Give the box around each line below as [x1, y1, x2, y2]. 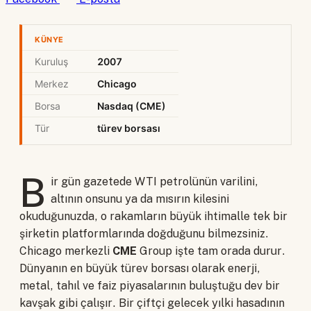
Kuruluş [35, 56, 68, 68]
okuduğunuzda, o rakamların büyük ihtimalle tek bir [19, 210, 287, 224]
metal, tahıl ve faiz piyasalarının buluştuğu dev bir [19, 279, 280, 293]
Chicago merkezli [19, 244, 112, 258]
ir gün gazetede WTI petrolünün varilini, [51, 175, 258, 189]
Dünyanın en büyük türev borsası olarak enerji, [19, 262, 260, 276]
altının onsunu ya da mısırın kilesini [51, 192, 229, 206]
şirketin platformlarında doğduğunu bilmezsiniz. [19, 227, 269, 241]
